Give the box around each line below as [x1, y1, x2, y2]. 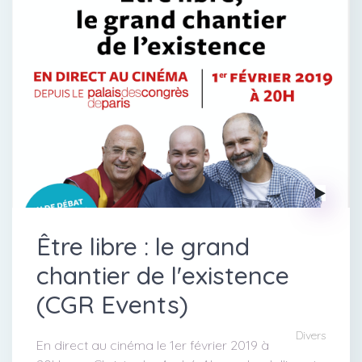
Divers [296, 327, 326, 343]
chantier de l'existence [36, 259, 289, 291]
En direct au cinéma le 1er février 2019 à [36, 336, 269, 353]
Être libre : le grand [36, 230, 250, 262]
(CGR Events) [36, 288, 188, 320]
